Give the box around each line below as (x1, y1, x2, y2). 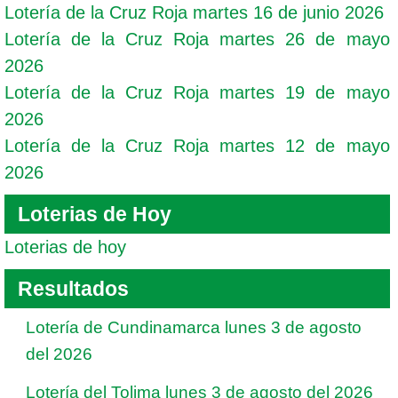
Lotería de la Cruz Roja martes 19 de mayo (4, 83, 390, 102)
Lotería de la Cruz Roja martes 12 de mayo (4, 136, 390, 155)
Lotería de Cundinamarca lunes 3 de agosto (26, 318, 362, 337)
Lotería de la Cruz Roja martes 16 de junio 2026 (4, 3, 384, 22)
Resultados (18, 277, 129, 300)
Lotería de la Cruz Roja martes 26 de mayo (4, 29, 390, 49)
